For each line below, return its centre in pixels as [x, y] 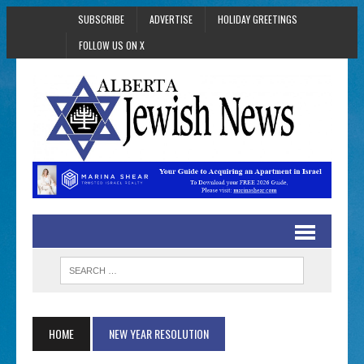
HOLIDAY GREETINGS [257, 19]
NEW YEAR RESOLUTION [159, 334]
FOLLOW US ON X [111, 45]
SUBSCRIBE [101, 19]
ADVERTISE [171, 19]
